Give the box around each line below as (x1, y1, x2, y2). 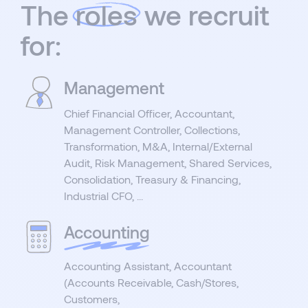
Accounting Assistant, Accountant (63, 259, 232, 273)
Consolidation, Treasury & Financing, (63, 173, 241, 186)
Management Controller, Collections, (63, 123, 240, 137)
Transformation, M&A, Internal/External (63, 140, 252, 153)
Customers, (63, 292, 120, 306)
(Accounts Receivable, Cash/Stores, (63, 276, 239, 289)
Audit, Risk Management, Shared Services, (63, 156, 272, 170)
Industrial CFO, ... (63, 189, 143, 203)
